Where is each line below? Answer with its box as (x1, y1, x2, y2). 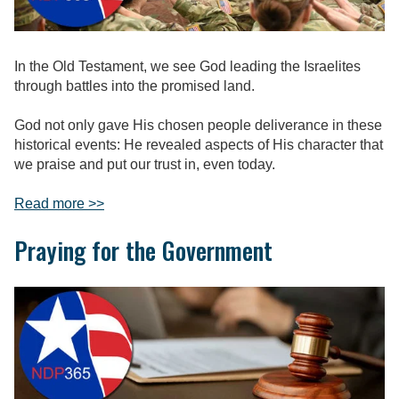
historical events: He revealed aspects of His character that (14, 136, 383, 152)
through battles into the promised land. (14, 77, 255, 94)
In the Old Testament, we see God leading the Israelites (14, 58, 361, 74)
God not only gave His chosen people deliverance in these (14, 117, 382, 133)
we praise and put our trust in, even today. (14, 156, 275, 172)
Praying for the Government (14, 232, 273, 268)
